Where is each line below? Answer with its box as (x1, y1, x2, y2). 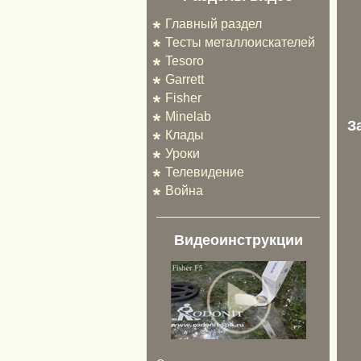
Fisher (165, 91, 201, 105)
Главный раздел (165, 17, 262, 31)
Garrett (165, 73, 204, 86)
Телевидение (165, 165, 244, 179)
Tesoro (165, 54, 204, 68)
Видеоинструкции (173, 232, 303, 248)
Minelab (165, 110, 211, 123)
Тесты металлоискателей (165, 35, 315, 49)
